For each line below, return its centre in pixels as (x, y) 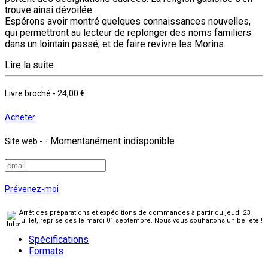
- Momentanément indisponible (109, 141)
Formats (46, 251)
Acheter (20, 117)
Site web (22, 141)
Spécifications (59, 239)
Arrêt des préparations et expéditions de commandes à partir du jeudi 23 (135, 212)
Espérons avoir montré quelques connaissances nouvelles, (128, 21)
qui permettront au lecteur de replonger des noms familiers (128, 32)
